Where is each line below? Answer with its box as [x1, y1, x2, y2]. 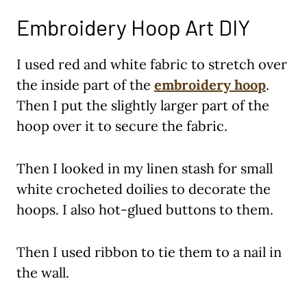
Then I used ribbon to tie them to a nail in [16, 243, 282, 261]
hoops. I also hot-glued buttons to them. [16, 201, 273, 219]
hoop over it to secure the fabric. [16, 117, 228, 135]
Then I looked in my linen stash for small [16, 160, 273, 177]
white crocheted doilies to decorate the [16, 180, 271, 198]
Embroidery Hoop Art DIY [16, 14, 250, 40]
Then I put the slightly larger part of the [16, 97, 269, 114]
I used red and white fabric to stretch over [16, 56, 287, 73]
